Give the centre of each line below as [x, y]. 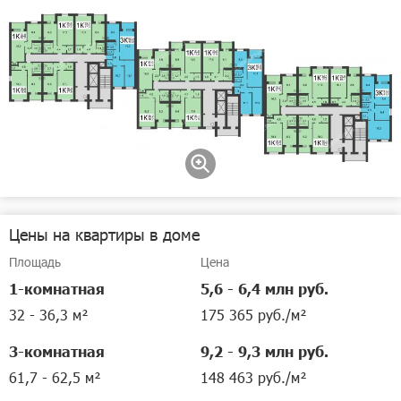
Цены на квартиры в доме [104, 234]
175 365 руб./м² [254, 315]
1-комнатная [57, 288]
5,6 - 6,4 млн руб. [264, 288]
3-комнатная [57, 351]
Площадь [35, 262]
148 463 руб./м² [254, 377]
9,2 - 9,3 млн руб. [264, 351]
